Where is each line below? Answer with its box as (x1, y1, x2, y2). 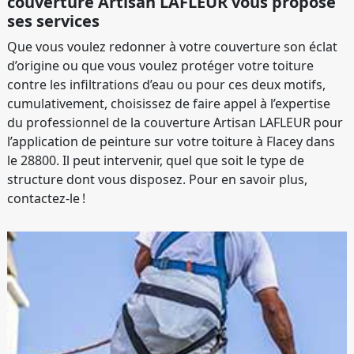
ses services (7, 9, 100, 32)
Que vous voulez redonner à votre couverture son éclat (7, 37, 337, 55)
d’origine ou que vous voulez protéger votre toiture (7, 56, 314, 74)
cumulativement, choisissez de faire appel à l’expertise (7, 94, 330, 112)
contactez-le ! (7, 189, 85, 207)
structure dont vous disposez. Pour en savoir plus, (7, 170, 307, 188)
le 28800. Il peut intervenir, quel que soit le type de (7, 151, 304, 169)
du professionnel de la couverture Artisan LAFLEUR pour (7, 113, 343, 131)
